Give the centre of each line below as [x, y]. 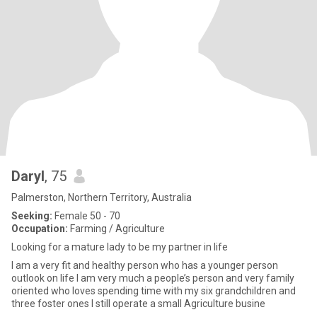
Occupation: [40, 229]
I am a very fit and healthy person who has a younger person [145, 265]
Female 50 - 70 [86, 216]
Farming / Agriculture [116, 229]
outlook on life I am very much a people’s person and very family [153, 278]
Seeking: [32, 216]
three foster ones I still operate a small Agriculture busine [178, 304]
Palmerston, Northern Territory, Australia [102, 197]
